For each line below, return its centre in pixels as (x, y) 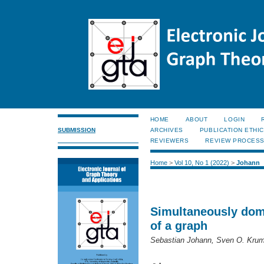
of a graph (179, 226)
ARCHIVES (166, 130)
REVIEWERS (169, 141)
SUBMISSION (77, 130)
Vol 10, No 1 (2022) (202, 163)
